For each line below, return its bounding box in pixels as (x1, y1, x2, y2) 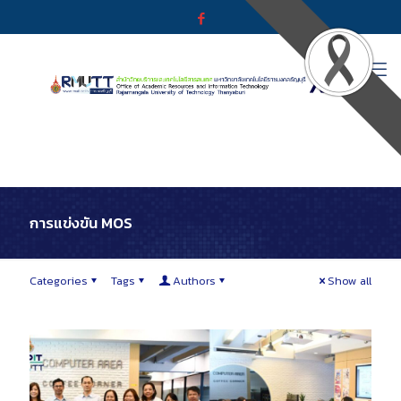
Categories (30, 272, 88, 289)
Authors (173, 272, 216, 289)
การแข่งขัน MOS (30, 211, 132, 235)
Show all (328, 272, 371, 289)
